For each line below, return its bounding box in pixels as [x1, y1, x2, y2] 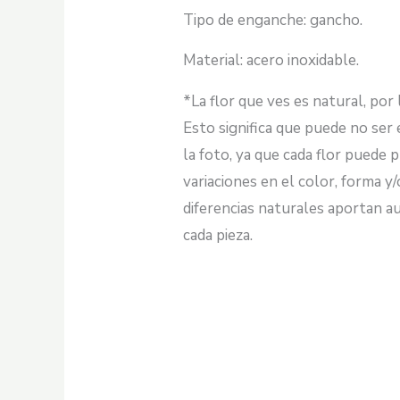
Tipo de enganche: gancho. [183, 9, 363, 30]
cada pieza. [183, 224, 254, 246]
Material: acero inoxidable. [183, 50, 360, 71]
